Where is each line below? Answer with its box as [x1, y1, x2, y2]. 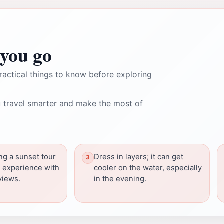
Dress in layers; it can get [94, 152, 183, 161]
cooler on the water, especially [94, 163, 202, 172]
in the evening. [94, 174, 146, 183]
